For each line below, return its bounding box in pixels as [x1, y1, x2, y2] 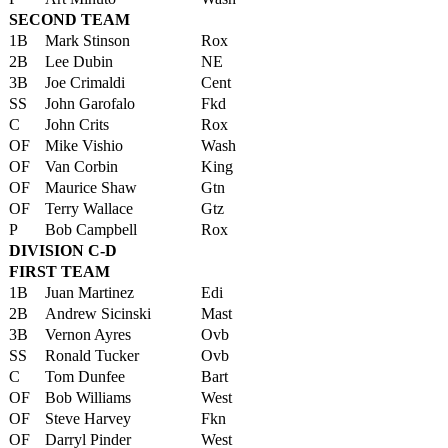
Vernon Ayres [45, 326, 131, 343]
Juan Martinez [45, 284, 134, 301]
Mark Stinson [45, 32, 130, 49]
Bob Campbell [45, 221, 137, 238]
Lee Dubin [45, 53, 113, 70]
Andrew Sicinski [45, 305, 151, 322]
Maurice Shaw [45, 179, 137, 196]
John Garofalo [45, 95, 135, 112]
